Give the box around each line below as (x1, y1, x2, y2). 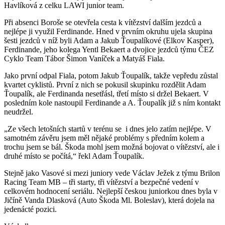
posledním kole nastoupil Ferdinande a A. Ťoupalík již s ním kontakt (4, 98, 220, 107)
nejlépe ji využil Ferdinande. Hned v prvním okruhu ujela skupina (4, 27, 212, 36)
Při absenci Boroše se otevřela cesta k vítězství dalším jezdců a (4, 18, 201, 27)
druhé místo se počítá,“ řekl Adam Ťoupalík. (4, 152, 144, 161)
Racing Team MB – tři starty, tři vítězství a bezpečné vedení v (4, 178, 199, 187)
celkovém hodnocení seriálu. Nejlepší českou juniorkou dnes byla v (4, 187, 217, 196)
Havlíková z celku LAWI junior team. (4, 1, 124, 10)
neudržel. (4, 107, 33, 117)
